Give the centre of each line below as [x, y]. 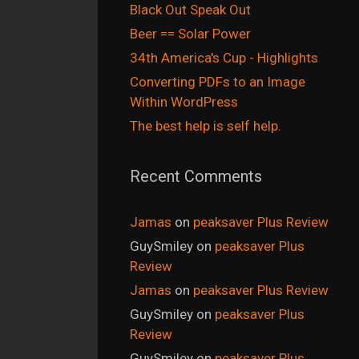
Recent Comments [196, 177]
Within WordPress [184, 102]
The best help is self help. [206, 126]
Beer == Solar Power [190, 34]
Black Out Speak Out [190, 10]
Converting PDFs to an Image [218, 82]
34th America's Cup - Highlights [224, 58]
